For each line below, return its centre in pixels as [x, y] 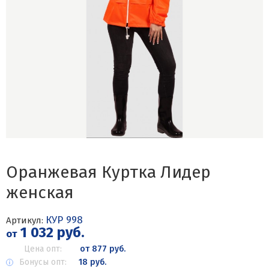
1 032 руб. [51, 232]
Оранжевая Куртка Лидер [108, 172]
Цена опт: [43, 249]
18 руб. [92, 262]
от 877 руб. [103, 249]
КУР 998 [64, 220]
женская [40, 192]
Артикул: [26, 220]
